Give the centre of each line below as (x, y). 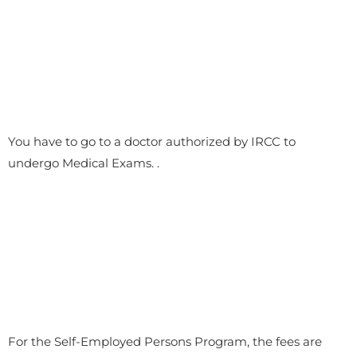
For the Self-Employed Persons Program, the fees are (165, 342)
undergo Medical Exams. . (84, 163)
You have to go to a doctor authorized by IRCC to (152, 142)
